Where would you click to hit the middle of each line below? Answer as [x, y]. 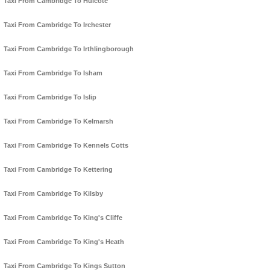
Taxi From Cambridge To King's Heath [64, 242]
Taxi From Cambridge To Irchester [57, 25]
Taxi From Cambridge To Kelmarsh [58, 121]
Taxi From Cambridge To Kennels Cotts [66, 146]
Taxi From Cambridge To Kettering [58, 170]
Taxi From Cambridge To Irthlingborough [69, 49]
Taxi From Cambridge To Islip [50, 97]
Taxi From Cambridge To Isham [53, 73]
